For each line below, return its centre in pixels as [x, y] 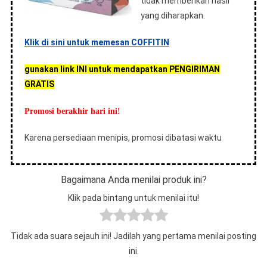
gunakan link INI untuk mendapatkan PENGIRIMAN [122, 69]
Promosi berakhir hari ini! [72, 111]
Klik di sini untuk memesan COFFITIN [97, 42]
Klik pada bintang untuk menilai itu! [133, 198]
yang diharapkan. [173, 15]
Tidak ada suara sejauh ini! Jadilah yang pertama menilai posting [133, 236]
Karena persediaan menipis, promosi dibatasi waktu [123, 138]
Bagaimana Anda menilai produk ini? [133, 180]
